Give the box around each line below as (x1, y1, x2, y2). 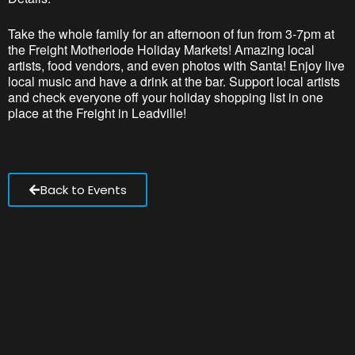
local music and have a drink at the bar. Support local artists (8, 72, 340, 90)
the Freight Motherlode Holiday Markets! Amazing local (8, 40, 315, 59)
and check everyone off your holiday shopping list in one (8, 88, 323, 106)
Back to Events (40, 181, 127, 198)
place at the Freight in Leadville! (8, 104, 186, 122)
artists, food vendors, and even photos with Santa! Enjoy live (8, 56, 345, 74)
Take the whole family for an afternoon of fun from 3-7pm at (8, 25, 334, 43)
